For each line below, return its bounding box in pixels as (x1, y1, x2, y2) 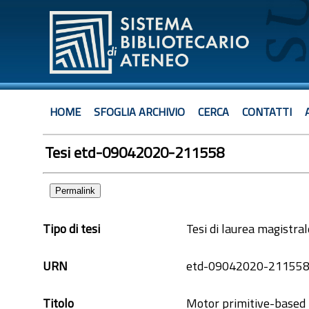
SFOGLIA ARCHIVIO (94, 103, 185, 120)
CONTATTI (242, 103, 292, 120)
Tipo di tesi (43, 219, 100, 238)
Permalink (55, 186, 95, 196)
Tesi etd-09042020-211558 (45, 141, 224, 164)
